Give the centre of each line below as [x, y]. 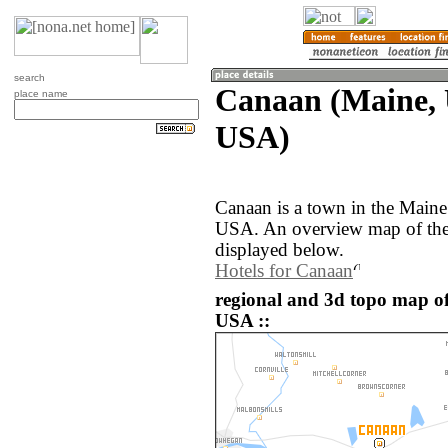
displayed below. [279, 250]
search [29, 77]
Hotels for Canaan [284, 271]
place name [41, 93]
